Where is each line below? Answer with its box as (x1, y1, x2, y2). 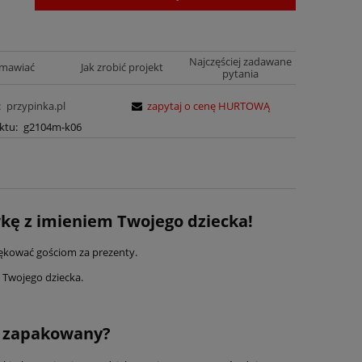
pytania (221, 65, 259, 81)
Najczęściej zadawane (188, 53, 292, 69)
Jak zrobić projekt (80, 59, 163, 74)
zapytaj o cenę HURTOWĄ (147, 98, 271, 113)
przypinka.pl (6, 98, 65, 113)
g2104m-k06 (23, 119, 82, 134)
